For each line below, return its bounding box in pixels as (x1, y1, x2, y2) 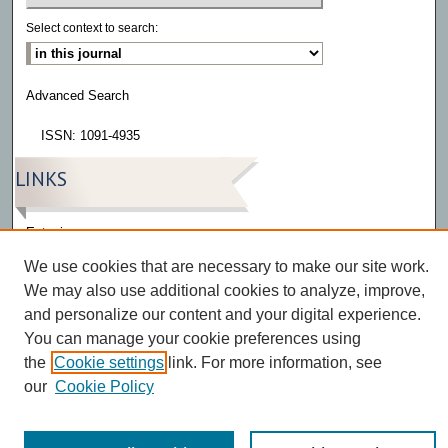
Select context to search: (26, 21, 159, 36)
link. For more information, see (164, 354, 382, 371)
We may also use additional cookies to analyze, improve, (24, 282, 425, 299)
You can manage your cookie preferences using (24, 330, 361, 347)
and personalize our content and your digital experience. (24, 306, 421, 323)
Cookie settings (54, 354, 164, 371)
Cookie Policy (55, 378, 154, 395)
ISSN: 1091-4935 (41, 128, 141, 144)
